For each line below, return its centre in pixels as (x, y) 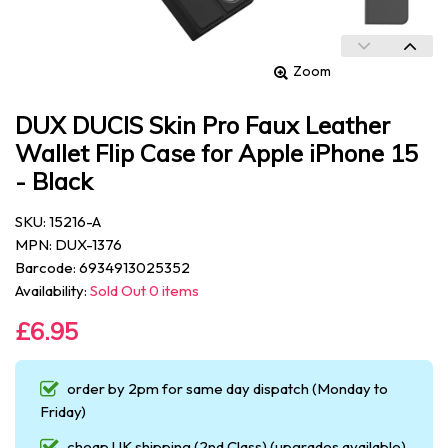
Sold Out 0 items (144, 290)
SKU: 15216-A (58, 221)
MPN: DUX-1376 (68, 244)
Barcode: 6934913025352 (102, 267)
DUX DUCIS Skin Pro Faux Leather (202, 125)
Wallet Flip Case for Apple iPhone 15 (216, 153)
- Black (54, 181)
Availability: (52, 290)
